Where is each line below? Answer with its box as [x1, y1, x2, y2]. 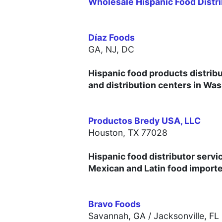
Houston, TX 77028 [88, 127, 167, 138]
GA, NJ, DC [88, 44, 134, 55]
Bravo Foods [88, 199, 141, 210]
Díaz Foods [88, 32, 135, 43]
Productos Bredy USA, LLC [88, 115, 201, 126]
